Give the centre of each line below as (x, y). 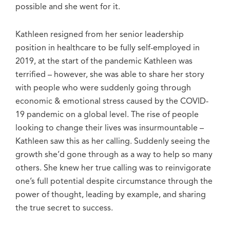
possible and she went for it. (68, 7)
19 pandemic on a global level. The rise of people (107, 115)
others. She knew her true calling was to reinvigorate (113, 168)
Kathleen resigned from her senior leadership (100, 35)
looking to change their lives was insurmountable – (110, 128)
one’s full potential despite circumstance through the (114, 181)
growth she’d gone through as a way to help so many (114, 155)
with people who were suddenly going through (103, 88)
